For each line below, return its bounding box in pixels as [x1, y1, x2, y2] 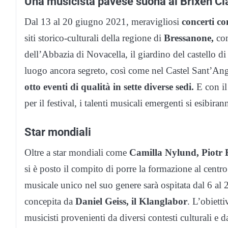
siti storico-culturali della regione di [24, 33, 164, 44]
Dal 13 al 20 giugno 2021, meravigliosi [24, 16, 182, 27]
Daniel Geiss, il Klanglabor [75, 196, 187, 207]
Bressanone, [164, 33, 214, 44]
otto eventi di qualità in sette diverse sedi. [24, 81, 194, 93]
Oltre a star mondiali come [24, 147, 129, 158]
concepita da [24, 196, 75, 207]
